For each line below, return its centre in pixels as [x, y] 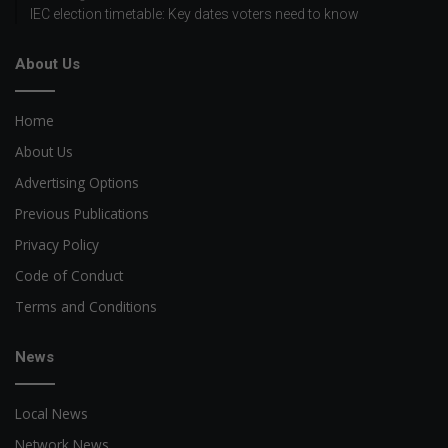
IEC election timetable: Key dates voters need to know [194, 13]
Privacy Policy [57, 244]
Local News [51, 413]
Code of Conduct [69, 275]
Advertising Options [77, 182]
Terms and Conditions [86, 306]
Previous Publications [82, 213]
